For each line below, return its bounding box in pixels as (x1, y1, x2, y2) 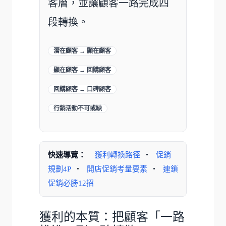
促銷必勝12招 (48, 179, 94, 187)
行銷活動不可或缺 (53, 104, 102, 112)
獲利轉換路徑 (95, 150, 140, 159)
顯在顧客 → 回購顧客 (53, 66, 111, 74)
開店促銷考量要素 (87, 164, 147, 173)
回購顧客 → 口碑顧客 (53, 85, 111, 93)
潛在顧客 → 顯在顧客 (53, 47, 111, 54)
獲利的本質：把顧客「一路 (39, 210, 185, 223)
